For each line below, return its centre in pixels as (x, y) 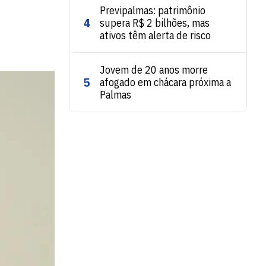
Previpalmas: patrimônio (153, 10)
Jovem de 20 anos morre (154, 70)
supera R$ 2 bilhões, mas (155, 23)
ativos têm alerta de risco (155, 35)
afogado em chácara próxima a (165, 82)
